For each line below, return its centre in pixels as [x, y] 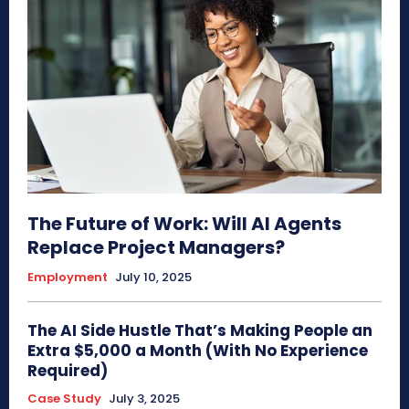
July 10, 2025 [153, 277]
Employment [68, 277]
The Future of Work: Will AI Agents [184, 223]
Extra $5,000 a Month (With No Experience [198, 350]
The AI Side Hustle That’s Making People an [200, 330]
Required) [68, 370]
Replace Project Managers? [156, 247]
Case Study [64, 398]
